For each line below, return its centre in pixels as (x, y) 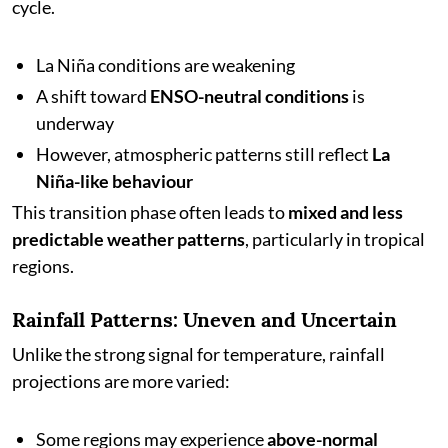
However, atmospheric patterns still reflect (204, 154)
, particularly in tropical (335, 239)
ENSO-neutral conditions (249, 96)
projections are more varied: (121, 381)
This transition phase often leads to (150, 212)
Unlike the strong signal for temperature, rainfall (198, 354)
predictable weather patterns (128, 239)
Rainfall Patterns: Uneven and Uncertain (204, 319)
